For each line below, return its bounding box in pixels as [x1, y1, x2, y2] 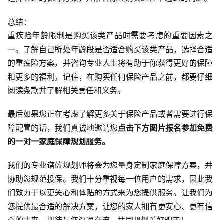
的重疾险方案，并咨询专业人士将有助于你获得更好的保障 [7, 57, 213, 68]
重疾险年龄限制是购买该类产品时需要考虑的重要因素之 [7, 30, 213, 40]
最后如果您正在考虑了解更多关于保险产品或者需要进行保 [7, 109, 213, 119]
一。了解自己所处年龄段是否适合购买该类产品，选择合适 [7, 44, 213, 54]
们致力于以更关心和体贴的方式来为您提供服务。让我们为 [7, 187, 213, 197]
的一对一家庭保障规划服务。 [7, 136, 110, 146]
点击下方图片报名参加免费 [118, 122, 213, 133]
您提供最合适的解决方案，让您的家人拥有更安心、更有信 [7, 201, 213, 211]
